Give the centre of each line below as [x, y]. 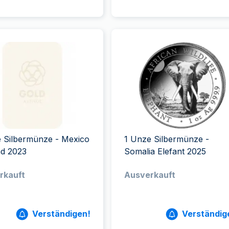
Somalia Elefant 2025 [165, 151]
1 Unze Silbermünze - [166, 139]
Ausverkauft [150, 175]
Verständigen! [61, 214]
